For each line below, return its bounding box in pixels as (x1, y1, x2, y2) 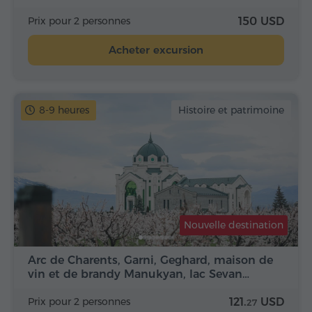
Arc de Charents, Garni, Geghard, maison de (28, 253, 273, 267)
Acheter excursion (109, 42, 203, 56)
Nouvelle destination (184, 219, 283, 232)
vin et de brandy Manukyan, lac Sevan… (28, 267, 249, 281)
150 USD (238, 14, 284, 28)
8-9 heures (39, 103, 89, 116)
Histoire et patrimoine (178, 103, 284, 116)
